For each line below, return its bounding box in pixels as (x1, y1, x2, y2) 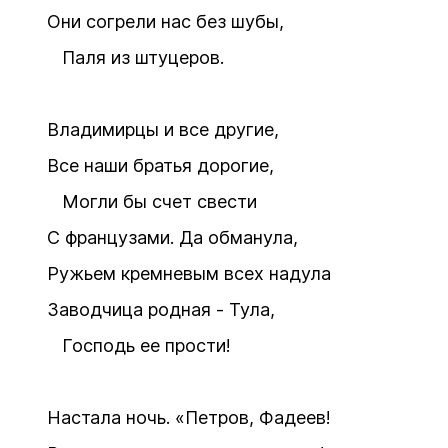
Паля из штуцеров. (47, 47, 224, 68)
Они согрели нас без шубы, (47, 11, 284, 32)
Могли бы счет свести (47, 191, 257, 212)
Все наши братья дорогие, (47, 155, 274, 176)
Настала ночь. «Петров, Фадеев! (47, 407, 331, 428)
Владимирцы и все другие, (47, 119, 279, 140)
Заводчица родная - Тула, (47, 299, 275, 320)
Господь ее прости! (47, 335, 231, 356)
